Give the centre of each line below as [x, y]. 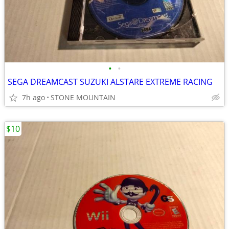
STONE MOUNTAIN [83, 97]
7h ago [33, 97]
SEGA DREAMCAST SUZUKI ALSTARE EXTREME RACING [110, 82]
